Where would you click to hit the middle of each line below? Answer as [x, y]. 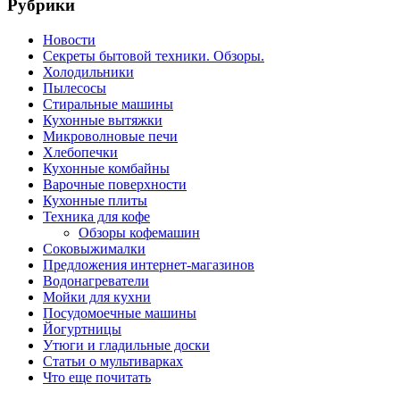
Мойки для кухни [97, 297]
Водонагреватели [96, 281]
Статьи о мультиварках [113, 362]
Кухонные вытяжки [103, 121]
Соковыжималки [94, 249]
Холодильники [88, 72]
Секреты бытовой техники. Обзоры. [154, 56]
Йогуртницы [82, 329]
